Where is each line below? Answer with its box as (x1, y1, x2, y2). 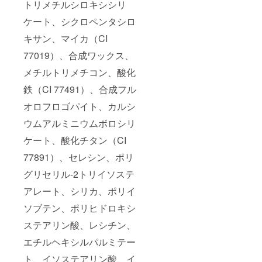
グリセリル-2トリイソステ (23, 167, 135, 181)
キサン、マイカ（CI (23, 32, 108, 46)
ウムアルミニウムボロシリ (23, 116, 136, 130)
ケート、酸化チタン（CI (23, 133, 126, 147)
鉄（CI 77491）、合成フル (23, 82, 136, 96)
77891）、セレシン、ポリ (23, 150, 134, 164)
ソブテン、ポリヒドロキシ (23, 201, 136, 215)
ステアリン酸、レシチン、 (23, 218, 136, 232)
